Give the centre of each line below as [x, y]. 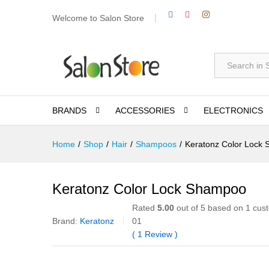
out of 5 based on [210, 208]
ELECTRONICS [233, 111]
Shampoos [156, 144]
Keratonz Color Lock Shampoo [149, 189]
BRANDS [69, 111]
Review [159, 234]
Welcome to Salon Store [98, 18]
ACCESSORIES [145, 111]
